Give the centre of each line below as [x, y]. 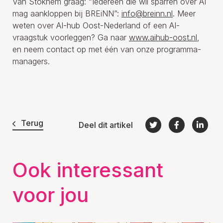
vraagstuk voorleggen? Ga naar [71, 37]
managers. [31, 61]
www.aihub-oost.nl [163, 37]
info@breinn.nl [147, 13]
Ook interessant [88, 170]
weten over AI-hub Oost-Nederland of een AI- [96, 25]
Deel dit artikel [106, 125]
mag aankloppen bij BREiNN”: [67, 13]
